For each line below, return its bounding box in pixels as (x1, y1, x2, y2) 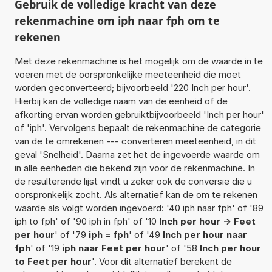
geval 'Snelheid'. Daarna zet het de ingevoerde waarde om (14, 148, 260, 160)
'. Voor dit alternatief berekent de (91, 255, 232, 267)
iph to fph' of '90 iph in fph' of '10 (14, 215, 159, 227)
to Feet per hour (14, 255, 92, 267)
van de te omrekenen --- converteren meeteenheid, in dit (14, 135, 256, 147)
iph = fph (88, 228, 129, 240)
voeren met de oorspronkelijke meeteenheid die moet (14, 68, 241, 80)
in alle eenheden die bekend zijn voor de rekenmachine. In (14, 161, 255, 174)
